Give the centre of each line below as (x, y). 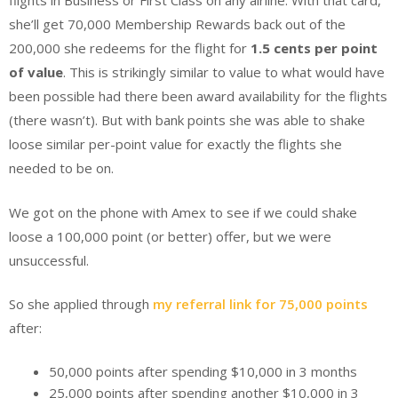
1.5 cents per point (314, 48)
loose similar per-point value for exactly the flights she (175, 144)
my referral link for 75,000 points (260, 304)
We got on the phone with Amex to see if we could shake (183, 212)
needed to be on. (61, 168)
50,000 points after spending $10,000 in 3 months (203, 371)
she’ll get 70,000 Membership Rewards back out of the (177, 24)
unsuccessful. (49, 260)
